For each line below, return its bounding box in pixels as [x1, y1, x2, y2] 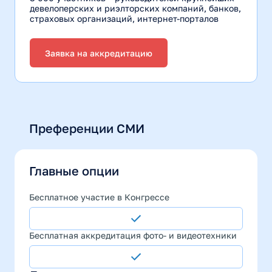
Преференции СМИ [29, 121, 144, 135]
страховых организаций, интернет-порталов [30, 13, 219, 24]
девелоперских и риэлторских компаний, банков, [30, 3, 241, 13]
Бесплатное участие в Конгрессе [29, 192, 169, 202]
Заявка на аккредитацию [45, 47, 152, 58]
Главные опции [29, 163, 119, 178]
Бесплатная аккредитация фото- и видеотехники [29, 230, 237, 240]
